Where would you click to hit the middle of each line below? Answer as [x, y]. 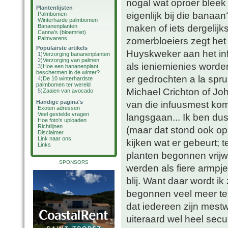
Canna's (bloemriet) [62, 32]
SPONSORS [74, 162]
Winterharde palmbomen [68, 20]
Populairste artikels [62, 48]
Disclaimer [51, 132]
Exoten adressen [59, 108]
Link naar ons [54, 138]
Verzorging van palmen [71, 60]
